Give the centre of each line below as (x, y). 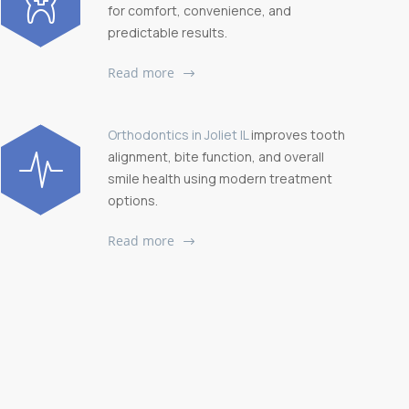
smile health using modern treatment (220, 178)
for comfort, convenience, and (199, 10)
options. (133, 200)
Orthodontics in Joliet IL (178, 134)
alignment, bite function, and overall (216, 156)
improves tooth (297, 134)
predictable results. (168, 32)
